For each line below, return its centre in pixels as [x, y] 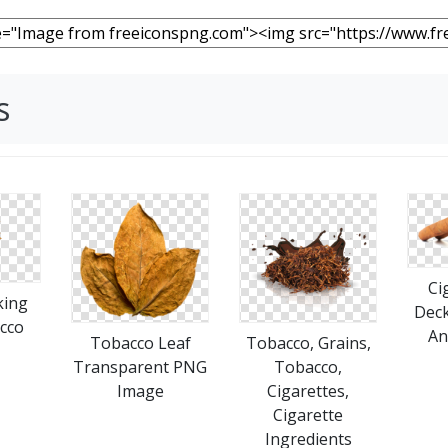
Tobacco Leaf [140, 343]
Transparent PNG [140, 367]
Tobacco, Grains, [308, 343]
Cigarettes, [308, 391]
